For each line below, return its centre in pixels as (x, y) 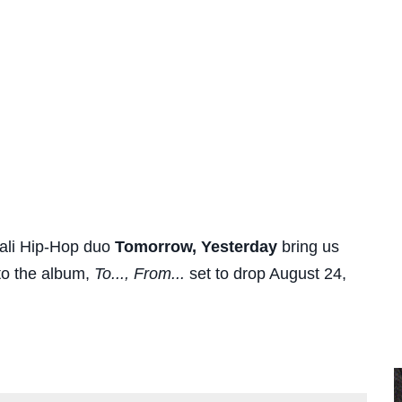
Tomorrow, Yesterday (196, 247)
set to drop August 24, (265, 274)
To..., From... (139, 274)
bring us (308, 247)
